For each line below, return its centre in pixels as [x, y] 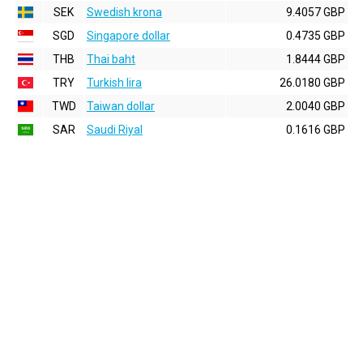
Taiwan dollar [121, 106]
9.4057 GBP [316, 12]
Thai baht [111, 59]
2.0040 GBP [316, 106]
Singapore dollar [128, 36]
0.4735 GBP [316, 36]
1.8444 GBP [316, 59]
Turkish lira [114, 83]
